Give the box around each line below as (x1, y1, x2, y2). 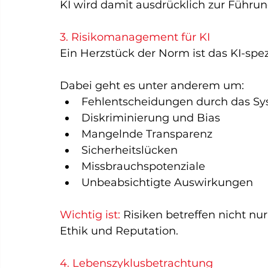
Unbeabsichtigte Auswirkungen (81, 176, 253, 189)
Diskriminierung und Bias (81, 111, 220, 124)
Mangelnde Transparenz (81, 127, 212, 141)
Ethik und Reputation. (60, 224, 178, 237)
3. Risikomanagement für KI (60, 31, 210, 44)
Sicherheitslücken (81, 144, 178, 157)
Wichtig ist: (60, 208, 123, 221)
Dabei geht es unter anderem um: (60, 79, 244, 92)
